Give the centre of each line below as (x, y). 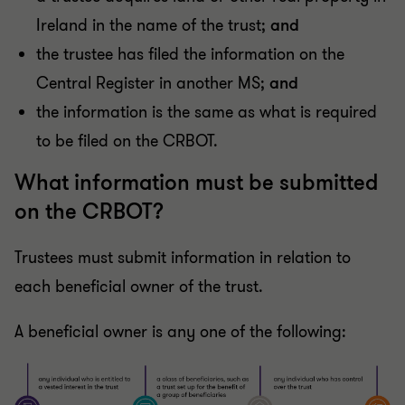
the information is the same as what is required (207, 113)
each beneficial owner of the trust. (139, 287)
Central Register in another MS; (153, 84)
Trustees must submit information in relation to (183, 258)
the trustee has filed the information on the (190, 55)
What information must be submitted (196, 184)
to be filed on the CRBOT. (127, 141)
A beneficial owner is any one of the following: (180, 332)
